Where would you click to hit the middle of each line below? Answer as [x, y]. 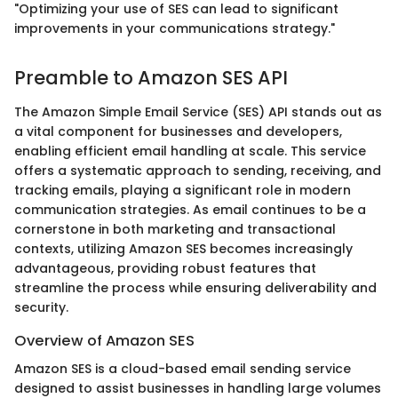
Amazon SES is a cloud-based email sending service [183, 368]
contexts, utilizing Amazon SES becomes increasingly [183, 248]
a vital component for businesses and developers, [178, 131]
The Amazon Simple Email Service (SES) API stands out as [198, 111]
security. [41, 307]
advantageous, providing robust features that [165, 268]
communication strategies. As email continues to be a [190, 209]
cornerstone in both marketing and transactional [175, 229]
